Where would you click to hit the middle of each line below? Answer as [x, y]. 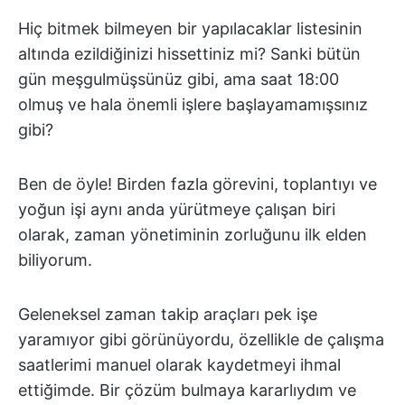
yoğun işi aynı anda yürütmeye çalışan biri [177, 209]
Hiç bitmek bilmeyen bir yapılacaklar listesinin [190, 28]
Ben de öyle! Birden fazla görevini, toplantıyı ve [198, 184]
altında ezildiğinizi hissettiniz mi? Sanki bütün [189, 54]
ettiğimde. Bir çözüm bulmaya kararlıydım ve [187, 390]
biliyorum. [55, 260]
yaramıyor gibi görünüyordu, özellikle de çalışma [201, 339]
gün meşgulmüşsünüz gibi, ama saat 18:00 [179, 79]
